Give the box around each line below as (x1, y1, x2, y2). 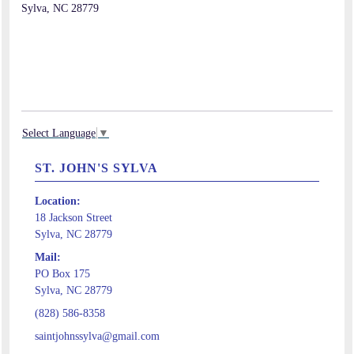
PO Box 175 (35, 268, 90, 281)
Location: (35, 195, 81, 208)
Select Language (22, 127, 96, 140)
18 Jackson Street (35, 212, 112, 224)
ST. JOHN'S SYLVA (35, 161, 159, 175)
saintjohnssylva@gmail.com (35, 330, 160, 343)
